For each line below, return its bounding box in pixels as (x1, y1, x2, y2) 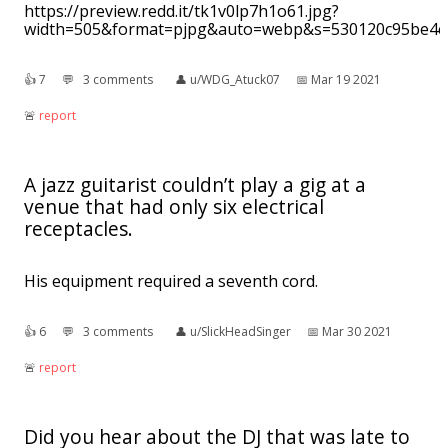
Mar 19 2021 (311, 70, 381, 88)
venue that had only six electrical (24, 192, 324, 220)
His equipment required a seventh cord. (24, 269, 318, 292)
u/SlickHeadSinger (190, 322, 291, 340)
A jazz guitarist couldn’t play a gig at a (24, 170, 366, 198)
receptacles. (24, 214, 133, 242)
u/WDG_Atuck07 (190, 70, 280, 88)
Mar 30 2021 (322, 322, 392, 340)
